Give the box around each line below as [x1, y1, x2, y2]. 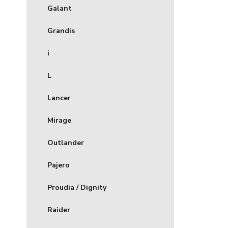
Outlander [47, 138, 84, 148]
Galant [47, 4, 72, 14]
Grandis [47, 26, 75, 36]
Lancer [47, 93, 71, 103]
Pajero [47, 160, 70, 170]
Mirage [47, 116, 71, 126]
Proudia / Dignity [47, 183, 106, 193]
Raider [47, 205, 70, 215]
